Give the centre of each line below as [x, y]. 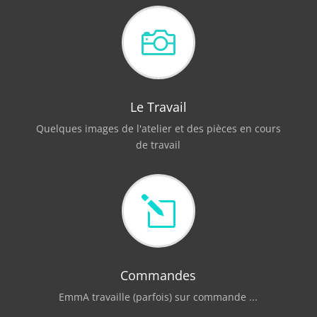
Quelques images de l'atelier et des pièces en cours [158, 128]
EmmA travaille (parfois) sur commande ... [158, 296]
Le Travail [158, 106]
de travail [158, 144]
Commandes [158, 275]
